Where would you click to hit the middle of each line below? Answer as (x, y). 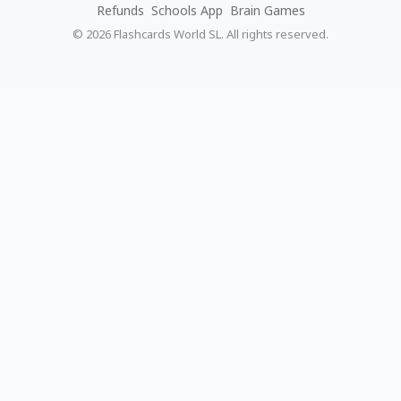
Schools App (187, 10)
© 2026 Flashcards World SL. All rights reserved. (200, 34)
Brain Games (267, 10)
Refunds (120, 10)
